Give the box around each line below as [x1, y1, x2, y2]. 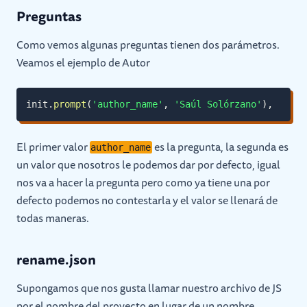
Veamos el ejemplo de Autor [16, 53, 150, 71]
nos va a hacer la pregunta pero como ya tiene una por [16, 173, 270, 191]
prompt [53, 99, 86, 110]
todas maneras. [16, 209, 89, 227]
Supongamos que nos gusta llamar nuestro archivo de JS [16, 279, 282, 297]
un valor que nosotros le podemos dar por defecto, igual [16, 156, 280, 173]
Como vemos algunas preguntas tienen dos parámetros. [16, 36, 280, 53]
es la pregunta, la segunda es [151, 138, 288, 156]
